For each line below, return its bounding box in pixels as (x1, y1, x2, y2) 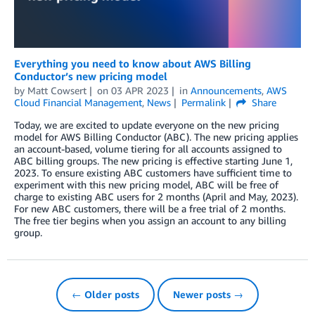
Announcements (190, 84, 262, 96)
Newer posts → (173, 288, 243, 300)
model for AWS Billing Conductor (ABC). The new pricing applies (14, 130, 298, 143)
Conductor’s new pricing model (14, 69, 167, 82)
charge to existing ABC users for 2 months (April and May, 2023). (14, 190, 298, 202)
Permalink (181, 96, 226, 108)
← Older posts (72, 288, 139, 300)
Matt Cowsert (27, 84, 86, 96)
